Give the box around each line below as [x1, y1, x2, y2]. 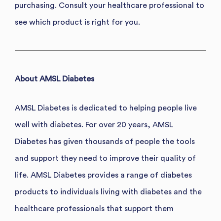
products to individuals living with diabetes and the [15, 187, 202, 196]
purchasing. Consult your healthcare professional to [15, 1, 204, 9]
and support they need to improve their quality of [15, 154, 196, 162]
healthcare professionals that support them [15, 204, 174, 213]
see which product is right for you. [15, 18, 140, 26]
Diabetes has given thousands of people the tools [15, 137, 195, 146]
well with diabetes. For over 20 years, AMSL [15, 120, 173, 129]
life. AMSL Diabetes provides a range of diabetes [15, 171, 192, 179]
